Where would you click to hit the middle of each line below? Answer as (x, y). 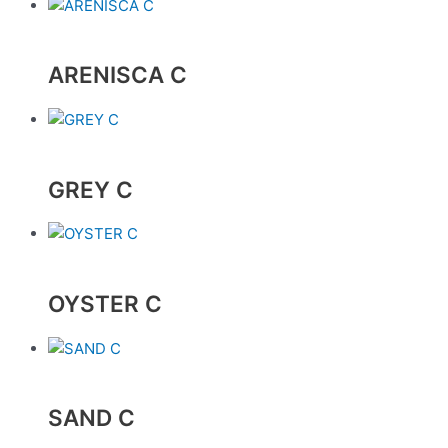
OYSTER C (105, 304)
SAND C (91, 418)
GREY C (90, 189)
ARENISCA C (117, 75)
